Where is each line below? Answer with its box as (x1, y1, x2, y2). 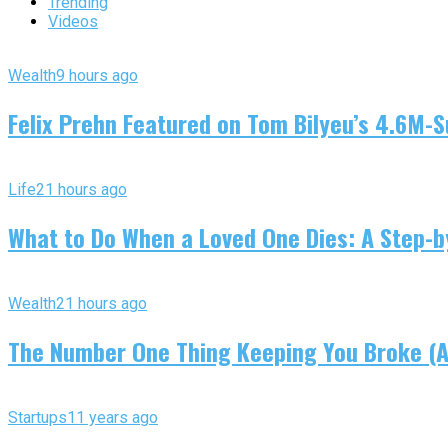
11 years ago (67, 407, 158, 427)
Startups (8, 407, 67, 427)
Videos (48, 12, 98, 32)
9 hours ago (56, 66, 138, 86)
